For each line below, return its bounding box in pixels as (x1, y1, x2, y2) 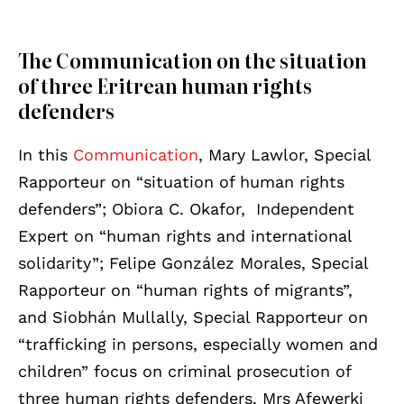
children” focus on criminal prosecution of (18, 361, 351, 381)
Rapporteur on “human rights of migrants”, (18, 280, 353, 299)
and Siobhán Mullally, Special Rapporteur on (18, 307, 368, 326)
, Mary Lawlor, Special (198, 144, 371, 164)
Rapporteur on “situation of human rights (18, 171, 344, 191)
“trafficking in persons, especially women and (18, 334, 378, 353)
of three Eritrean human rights (18, 70, 312, 100)
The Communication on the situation (18, 45, 367, 75)
